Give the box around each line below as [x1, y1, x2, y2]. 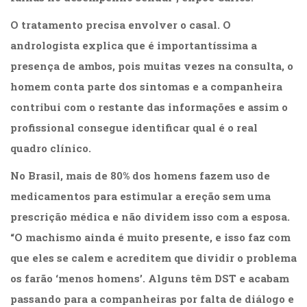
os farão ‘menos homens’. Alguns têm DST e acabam [10, 271, 289, 286]
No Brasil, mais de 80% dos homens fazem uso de [10, 169, 270, 183]
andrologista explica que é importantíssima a [10, 38, 257, 53]
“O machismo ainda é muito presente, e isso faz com [10, 230, 291, 245]
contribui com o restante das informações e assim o [10, 100, 288, 114]
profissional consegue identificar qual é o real [10, 121, 258, 135]
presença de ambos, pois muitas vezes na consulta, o [10, 59, 293, 73]
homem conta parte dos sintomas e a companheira [10, 79, 282, 94]
